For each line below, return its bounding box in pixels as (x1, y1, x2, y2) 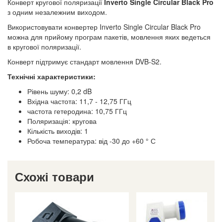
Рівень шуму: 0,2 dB (27, 86, 92, 96)
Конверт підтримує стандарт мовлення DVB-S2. (7, 56, 162, 66)
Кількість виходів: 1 (27, 125, 88, 136)
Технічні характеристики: (7, 71, 96, 81)
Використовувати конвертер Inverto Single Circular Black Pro (7, 21, 201, 32)
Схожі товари (15, 167, 94, 185)
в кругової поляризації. (7, 41, 81, 52)
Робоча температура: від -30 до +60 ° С (27, 135, 156, 146)
